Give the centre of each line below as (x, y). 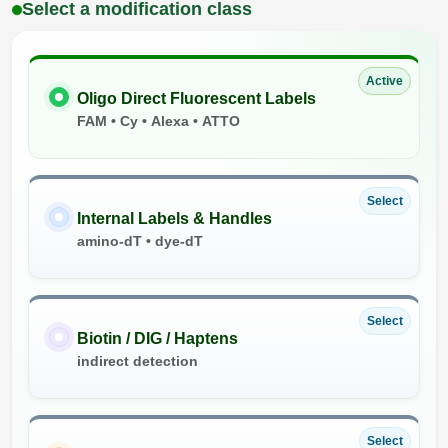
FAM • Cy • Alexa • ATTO (158, 121)
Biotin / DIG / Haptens (157, 339)
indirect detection (137, 361)
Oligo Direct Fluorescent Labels (196, 99)
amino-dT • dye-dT (140, 241)
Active (384, 81)
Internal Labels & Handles (174, 219)
